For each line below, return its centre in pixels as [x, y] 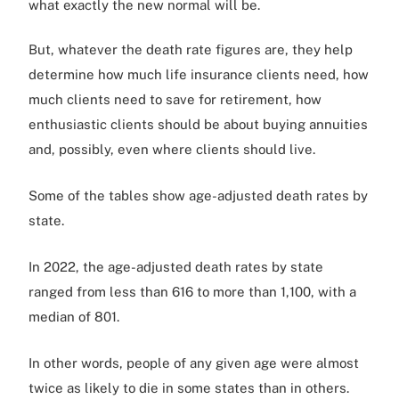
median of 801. [74, 316]
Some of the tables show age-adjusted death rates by [198, 195]
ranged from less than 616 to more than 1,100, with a [192, 291]
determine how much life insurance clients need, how [199, 74]
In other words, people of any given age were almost [194, 362]
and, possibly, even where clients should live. [172, 149]
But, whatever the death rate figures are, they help [191, 49]
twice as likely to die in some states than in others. [189, 387]
